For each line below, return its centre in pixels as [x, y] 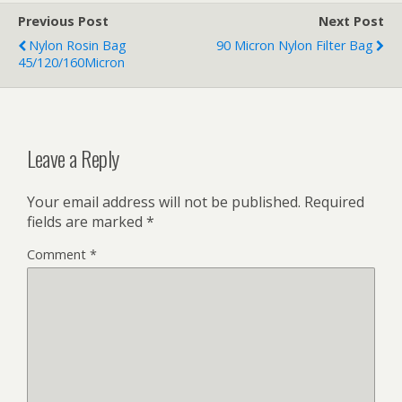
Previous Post [63, 21]
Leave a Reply [73, 157]
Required [334, 201]
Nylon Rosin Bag [78, 45]
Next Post [351, 21]
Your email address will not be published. [164, 201]
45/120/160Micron [71, 62]
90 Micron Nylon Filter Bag [295, 45]
